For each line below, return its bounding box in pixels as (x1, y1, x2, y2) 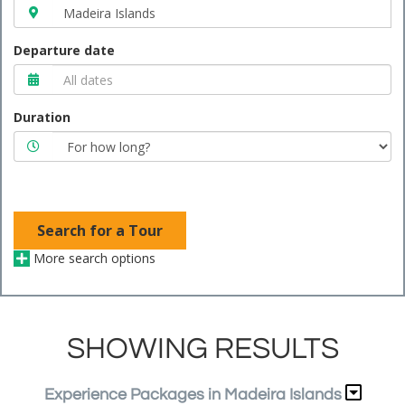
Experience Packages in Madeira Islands (43, 386, 342, 403)
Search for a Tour (37, 221, 163, 240)
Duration (14, 108, 71, 126)
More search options (29, 250, 155, 267)
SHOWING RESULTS (66, 334, 339, 364)
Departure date (14, 42, 115, 59)
